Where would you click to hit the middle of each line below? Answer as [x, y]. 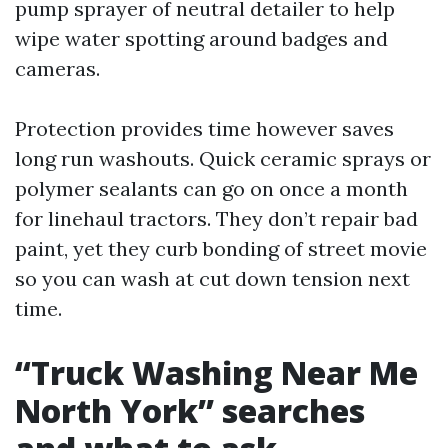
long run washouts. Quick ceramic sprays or [223, 159]
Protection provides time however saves [204, 129]
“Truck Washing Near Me [216, 373]
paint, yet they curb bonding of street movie [221, 249]
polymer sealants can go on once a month [211, 189]
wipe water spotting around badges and [201, 39]
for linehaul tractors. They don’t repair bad [216, 219]
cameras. [57, 69]
